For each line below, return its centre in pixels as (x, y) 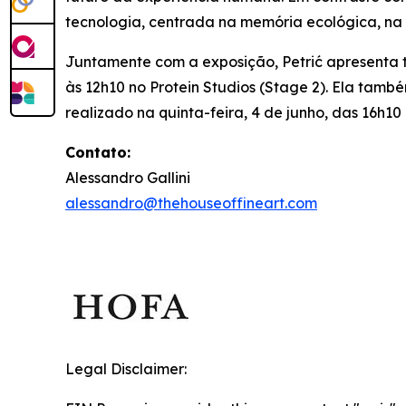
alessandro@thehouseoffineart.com (191, 203)
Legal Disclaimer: (126, 369)
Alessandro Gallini (130, 178)
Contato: (98, 152)
